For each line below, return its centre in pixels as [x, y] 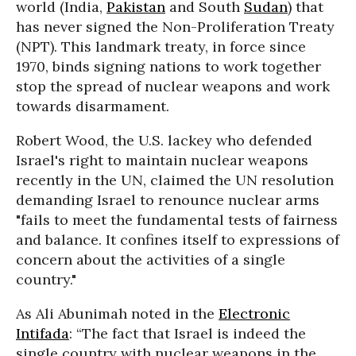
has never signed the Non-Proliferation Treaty [175, 27]
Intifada [43, 333]
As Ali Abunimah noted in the [117, 313]
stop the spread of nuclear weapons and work [173, 86]
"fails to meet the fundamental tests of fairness [177, 220]
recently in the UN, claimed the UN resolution [175, 180]
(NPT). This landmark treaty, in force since [161, 46]
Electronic [254, 313]
